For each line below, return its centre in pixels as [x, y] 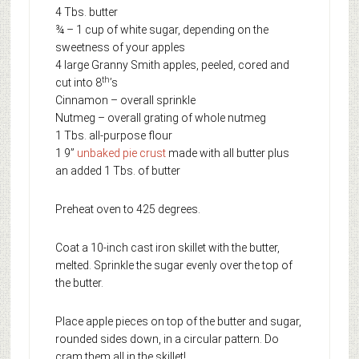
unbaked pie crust [121, 153]
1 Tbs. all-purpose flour [113, 136]
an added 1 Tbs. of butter [117, 171]
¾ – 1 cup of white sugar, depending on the [161, 30]
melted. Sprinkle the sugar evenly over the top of [173, 266]
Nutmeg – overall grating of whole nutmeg [160, 118]
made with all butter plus [227, 153]
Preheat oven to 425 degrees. [127, 210]
